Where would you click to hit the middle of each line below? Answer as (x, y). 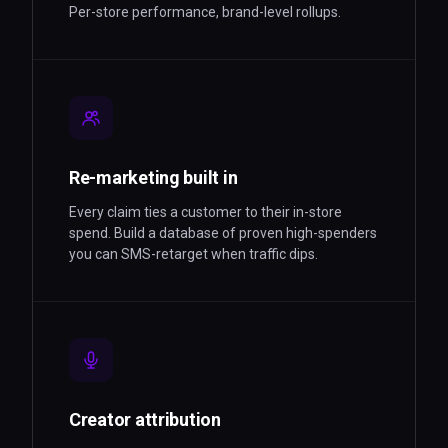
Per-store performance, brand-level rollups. (205, 12)
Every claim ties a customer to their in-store (205, 212)
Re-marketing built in (153, 177)
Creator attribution (145, 419)
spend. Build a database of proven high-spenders (223, 233)
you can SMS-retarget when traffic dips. (193, 254)
